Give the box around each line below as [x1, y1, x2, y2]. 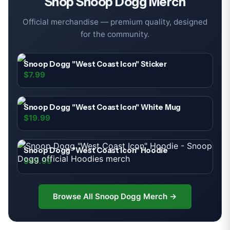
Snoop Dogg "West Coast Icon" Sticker [24, 60, 167, 69]
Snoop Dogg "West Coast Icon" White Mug [24, 103, 181, 112]
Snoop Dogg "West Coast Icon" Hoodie [24, 146, 168, 155]
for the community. [81, 29, 149, 39]
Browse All [53, 191, 95, 201]
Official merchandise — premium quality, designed [23, 17, 207, 27]
